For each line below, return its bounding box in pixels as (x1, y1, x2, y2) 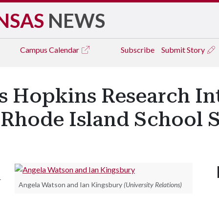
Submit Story (161, 45, 206, 54)
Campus (20, 45, 49, 54)
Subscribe (121, 45, 154, 54)
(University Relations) (124, 180, 182, 189)
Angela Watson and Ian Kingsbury (19, 180, 122, 189)
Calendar (49, 45, 81, 54)
